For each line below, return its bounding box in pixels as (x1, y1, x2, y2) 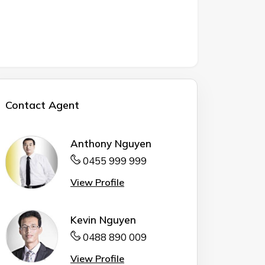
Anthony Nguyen (70, 137, 151, 150)
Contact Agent (5, 98, 79, 112)
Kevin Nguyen (70, 213, 136, 226)
